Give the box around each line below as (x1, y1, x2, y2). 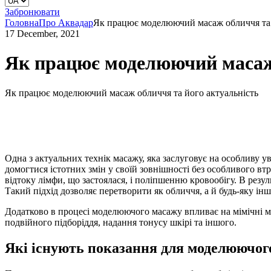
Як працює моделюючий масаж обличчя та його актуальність (5, 87, 258, 98)
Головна (5, 18, 39, 28)
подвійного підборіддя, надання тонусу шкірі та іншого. (5, 217, 237, 227)
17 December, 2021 (5, 28, 80, 39)
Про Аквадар (39, 18, 93, 28)
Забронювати (5, 7, 60, 17)
